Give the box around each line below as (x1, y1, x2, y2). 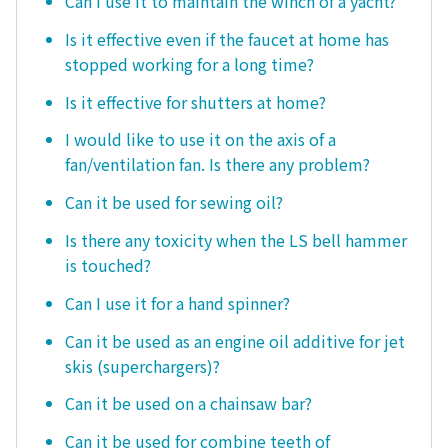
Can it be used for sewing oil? (65, 190, 283, 215)
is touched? (65, 253, 151, 278)
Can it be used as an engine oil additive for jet (65, 328, 405, 353)
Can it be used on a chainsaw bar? (65, 391, 312, 416)
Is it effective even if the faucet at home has (65, 26, 389, 51)
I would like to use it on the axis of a (65, 127, 336, 152)
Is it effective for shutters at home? (65, 89, 326, 114)
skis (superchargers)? (65, 353, 220, 378)
